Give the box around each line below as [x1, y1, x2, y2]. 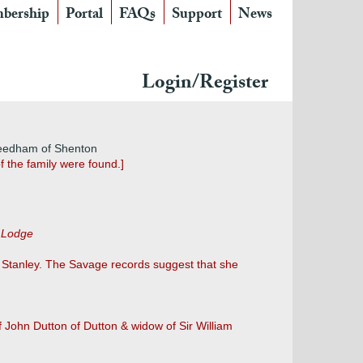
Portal [66, 3, 103, 28]
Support [172, 3, 222, 28]
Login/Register [142, 68, 268, 101]
